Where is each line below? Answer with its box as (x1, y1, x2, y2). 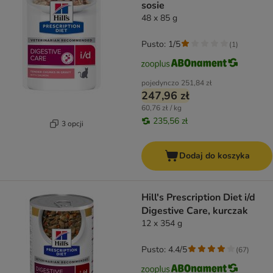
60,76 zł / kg (141, 103, 182, 113)
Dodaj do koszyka (179, 150, 250, 162)
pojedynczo (141, 78, 179, 88)
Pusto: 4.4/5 (141, 244, 187, 256)
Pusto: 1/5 (141, 38, 180, 51)
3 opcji (61, 118, 83, 129)
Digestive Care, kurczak (141, 204, 248, 218)
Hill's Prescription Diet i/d (141, 191, 255, 205)
